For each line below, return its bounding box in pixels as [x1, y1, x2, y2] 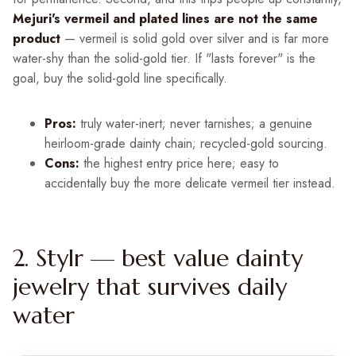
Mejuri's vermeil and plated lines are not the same [13, 10, 318, 29]
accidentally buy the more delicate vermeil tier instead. [44, 174, 335, 193]
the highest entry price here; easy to [79, 154, 279, 173]
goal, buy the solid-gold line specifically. [13, 69, 227, 88]
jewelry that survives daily [13, 272, 287, 302]
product [13, 29, 60, 48]
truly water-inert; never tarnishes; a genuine [76, 114, 312, 133]
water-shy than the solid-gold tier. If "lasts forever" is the [13, 49, 315, 68]
